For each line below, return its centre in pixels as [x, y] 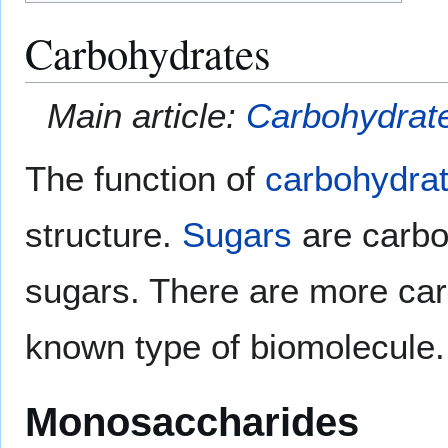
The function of [145, 178]
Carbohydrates [148, 52]
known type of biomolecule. [235, 346]
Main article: [147, 115]
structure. [103, 234]
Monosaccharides [192, 422]
